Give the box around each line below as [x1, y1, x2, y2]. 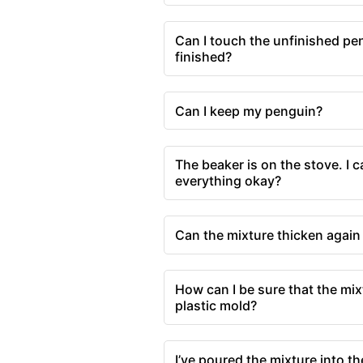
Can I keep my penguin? [174, 102, 322, 119]
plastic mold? [174, 297, 257, 314]
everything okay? [174, 173, 281, 190]
